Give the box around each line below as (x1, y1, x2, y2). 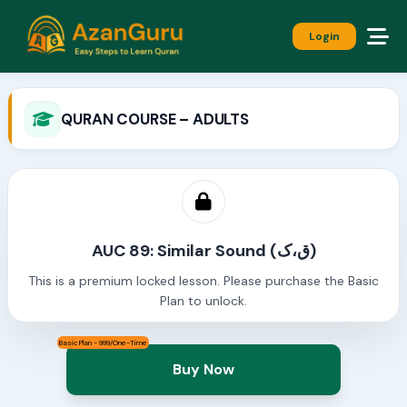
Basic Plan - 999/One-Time (58, 338, 147, 348)
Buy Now (172, 360, 234, 380)
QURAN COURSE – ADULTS (61, 108, 249, 129)
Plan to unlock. (160, 293, 247, 310)
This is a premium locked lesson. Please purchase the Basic (28, 273, 379, 290)
